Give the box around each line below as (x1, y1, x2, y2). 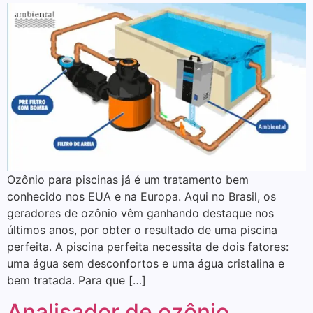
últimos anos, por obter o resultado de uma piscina (7, 223, 277, 238)
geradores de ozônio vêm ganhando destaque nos (7, 206, 274, 221)
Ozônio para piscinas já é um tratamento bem (7, 173, 249, 187)
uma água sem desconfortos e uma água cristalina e (7, 256, 284, 271)
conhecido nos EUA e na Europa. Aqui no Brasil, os (7, 189, 276, 204)
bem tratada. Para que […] (7, 273, 146, 288)
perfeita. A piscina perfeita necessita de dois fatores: (7, 240, 289, 254)
